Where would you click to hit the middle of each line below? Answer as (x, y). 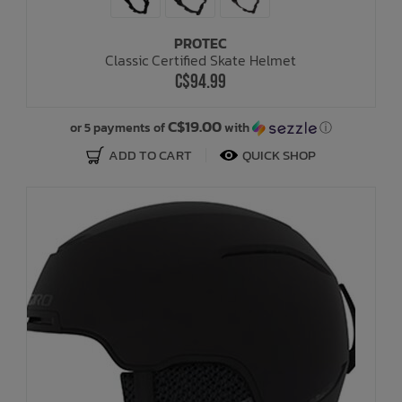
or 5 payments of (118, 127)
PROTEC (201, 43)
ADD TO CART (150, 154)
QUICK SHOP (279, 154)
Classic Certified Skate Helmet (201, 60)
